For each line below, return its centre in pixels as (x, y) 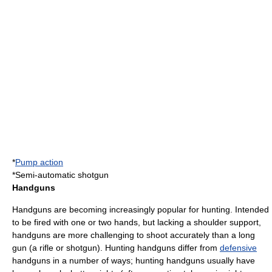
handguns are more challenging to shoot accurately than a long (134, 235)
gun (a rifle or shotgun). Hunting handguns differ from (116, 248)
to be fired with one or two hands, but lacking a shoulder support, (137, 222)
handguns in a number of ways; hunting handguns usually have (134, 260)
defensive (238, 248)
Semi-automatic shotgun (62, 175)
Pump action (39, 162)
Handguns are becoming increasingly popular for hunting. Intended (141, 209)
